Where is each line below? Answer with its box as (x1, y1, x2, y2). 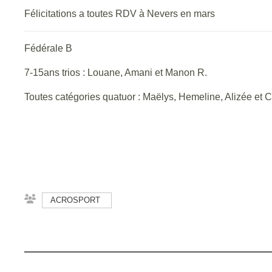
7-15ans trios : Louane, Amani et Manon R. (24, 67, 207, 78)
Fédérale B (24, 43, 72, 53)
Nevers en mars (147, 8, 215, 19)
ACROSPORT (50, 195, 100, 205)
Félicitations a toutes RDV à (24, 8, 147, 19)
